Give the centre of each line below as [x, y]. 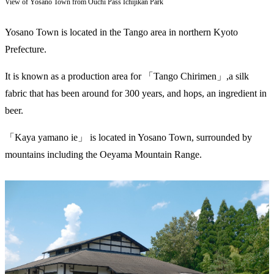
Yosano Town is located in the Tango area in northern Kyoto [121, 32]
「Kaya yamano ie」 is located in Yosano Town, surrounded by [128, 138]
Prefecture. [26, 50]
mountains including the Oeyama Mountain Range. [103, 155]
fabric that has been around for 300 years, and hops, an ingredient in [136, 94]
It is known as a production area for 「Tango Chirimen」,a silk [127, 76]
